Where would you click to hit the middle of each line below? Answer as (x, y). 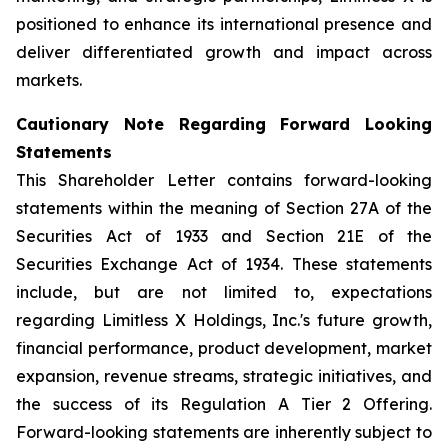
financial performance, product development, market (224, 348)
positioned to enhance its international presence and (224, 24)
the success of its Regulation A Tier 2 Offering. (224, 404)
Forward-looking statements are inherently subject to (224, 432)
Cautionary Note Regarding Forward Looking (224, 124)
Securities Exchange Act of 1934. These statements (224, 264)
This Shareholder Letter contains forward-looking (224, 180)
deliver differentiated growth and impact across (224, 52)
